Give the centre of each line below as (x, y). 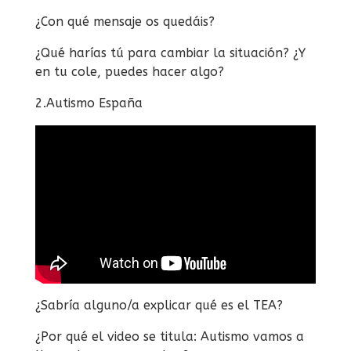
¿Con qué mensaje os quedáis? (127, 22)
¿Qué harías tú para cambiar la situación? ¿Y (170, 53)
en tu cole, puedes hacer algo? (129, 72)
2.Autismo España (90, 103)
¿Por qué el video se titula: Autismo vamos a (169, 336)
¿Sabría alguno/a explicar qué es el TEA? (161, 305)
